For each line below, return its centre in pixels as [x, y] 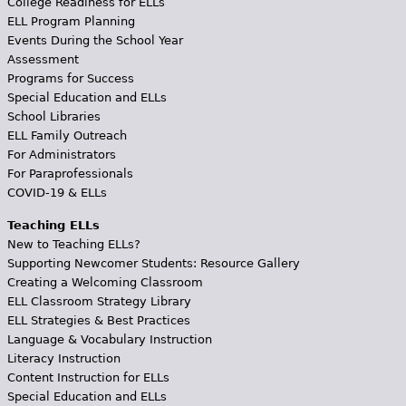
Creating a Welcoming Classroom [105, 282]
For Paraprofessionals [70, 173]
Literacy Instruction [63, 358]
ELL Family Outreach [67, 135]
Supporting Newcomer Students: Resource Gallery [153, 263]
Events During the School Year [95, 40]
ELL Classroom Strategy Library [99, 301]
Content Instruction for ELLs [88, 377]
